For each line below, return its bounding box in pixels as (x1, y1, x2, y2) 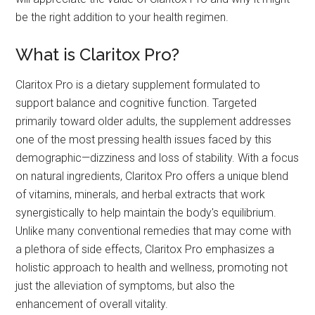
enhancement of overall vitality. (15, 297, 169, 311)
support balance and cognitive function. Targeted (15, 96, 257, 110)
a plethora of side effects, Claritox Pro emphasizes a (15, 243, 275, 257)
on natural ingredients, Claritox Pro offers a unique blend (15, 169, 289, 184)
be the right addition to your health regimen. (15, 11, 229, 25)
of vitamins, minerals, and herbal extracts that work (15, 188, 266, 202)
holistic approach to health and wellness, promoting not (15, 261, 288, 275)
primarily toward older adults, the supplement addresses (15, 115, 292, 129)
